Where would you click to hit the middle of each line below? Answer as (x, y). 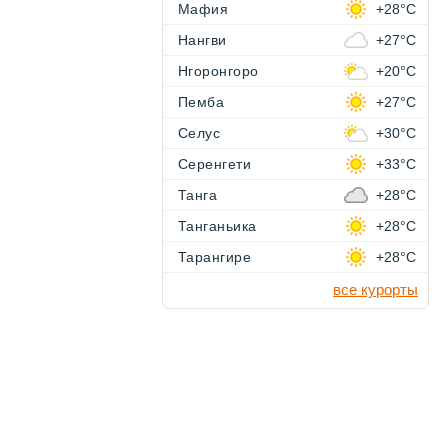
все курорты (375, 290)
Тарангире (215, 257)
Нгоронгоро (218, 71)
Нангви (202, 40)
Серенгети (215, 164)
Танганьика (217, 226)
